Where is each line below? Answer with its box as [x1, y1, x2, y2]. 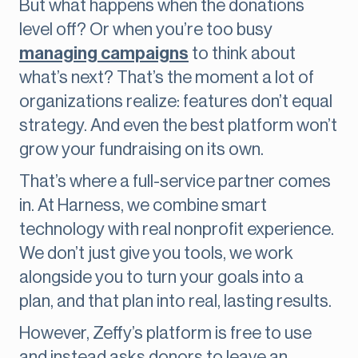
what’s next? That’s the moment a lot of [19, 69, 314, 87]
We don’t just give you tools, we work [19, 245, 293, 263]
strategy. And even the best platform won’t [19, 117, 337, 135]
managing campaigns [19, 45, 189, 63]
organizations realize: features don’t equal [19, 93, 332, 111]
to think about [189, 45, 296, 63]
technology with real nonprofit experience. [19, 221, 334, 239]
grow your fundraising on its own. [19, 141, 264, 159]
